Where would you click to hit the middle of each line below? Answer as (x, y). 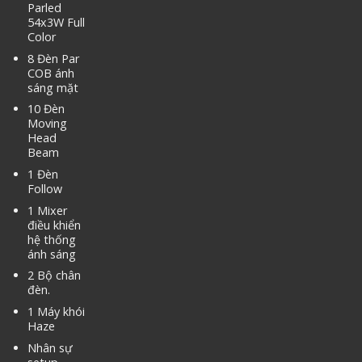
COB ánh (51, 73)
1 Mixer (47, 210)
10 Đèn (46, 109)
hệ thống (51, 239)
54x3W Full (56, 23)
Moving (47, 124)
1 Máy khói (56, 311)
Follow (44, 189)
